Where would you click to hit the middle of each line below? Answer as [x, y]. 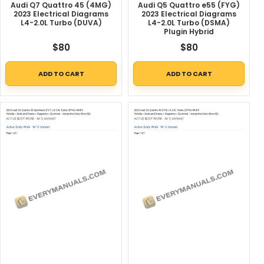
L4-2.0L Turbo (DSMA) [189, 23]
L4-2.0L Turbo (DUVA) [61, 23]
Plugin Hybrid [189, 32]
